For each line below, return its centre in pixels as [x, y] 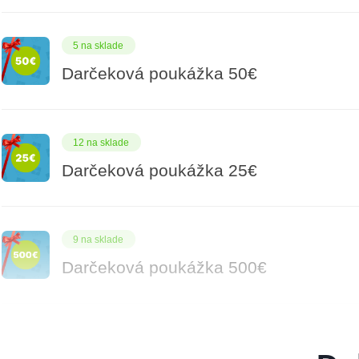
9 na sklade [99, 239]
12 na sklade [101, 142]
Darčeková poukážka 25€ [159, 171]
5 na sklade [99, 45]
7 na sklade [99, 336]
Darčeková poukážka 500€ [164, 268]
